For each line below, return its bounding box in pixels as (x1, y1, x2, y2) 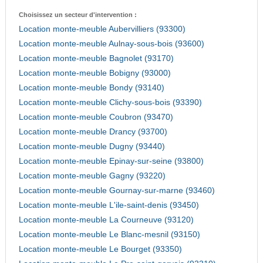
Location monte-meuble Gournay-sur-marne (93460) (18, 186, 215, 195)
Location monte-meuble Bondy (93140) (18, 83, 164, 93)
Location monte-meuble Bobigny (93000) (18, 69, 171, 78)
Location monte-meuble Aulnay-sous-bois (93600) (18, 39, 204, 49)
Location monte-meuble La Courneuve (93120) (18, 215, 194, 225)
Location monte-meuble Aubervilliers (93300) (18, 25, 186, 34)
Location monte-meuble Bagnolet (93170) (18, 54, 174, 63)
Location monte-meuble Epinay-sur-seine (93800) (18, 157, 204, 166)
